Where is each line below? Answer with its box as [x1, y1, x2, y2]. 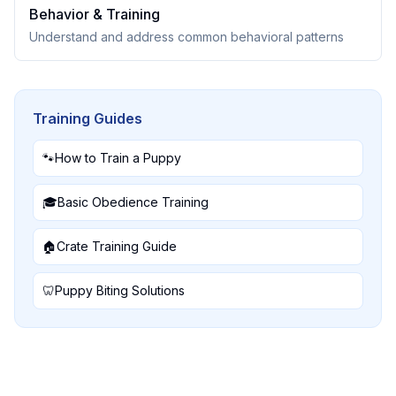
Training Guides [33, 110, 142, 127]
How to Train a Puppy [55, 150, 181, 165]
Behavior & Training [29, 5, 160, 23]
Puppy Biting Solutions [55, 283, 185, 298]
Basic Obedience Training [57, 194, 209, 209]
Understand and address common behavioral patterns [29, 29, 344, 44]
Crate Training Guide [57, 239, 177, 254]
